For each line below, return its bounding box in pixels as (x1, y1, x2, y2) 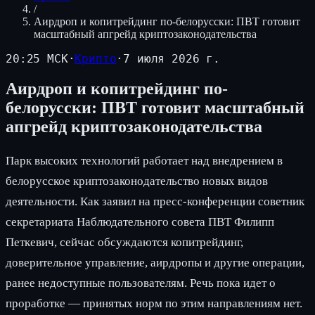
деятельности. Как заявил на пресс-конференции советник (6, 194, 304, 208)
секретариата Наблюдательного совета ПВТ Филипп (6, 214, 274, 229)
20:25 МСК (6, 52, 68, 65)
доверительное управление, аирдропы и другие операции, (6, 255, 304, 269)
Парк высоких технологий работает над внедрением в (6, 153, 283, 167)
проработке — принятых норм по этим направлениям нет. (6, 296, 302, 310)
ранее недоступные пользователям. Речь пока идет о (6, 276, 276, 290)
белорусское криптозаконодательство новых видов (6, 174, 268, 188)
